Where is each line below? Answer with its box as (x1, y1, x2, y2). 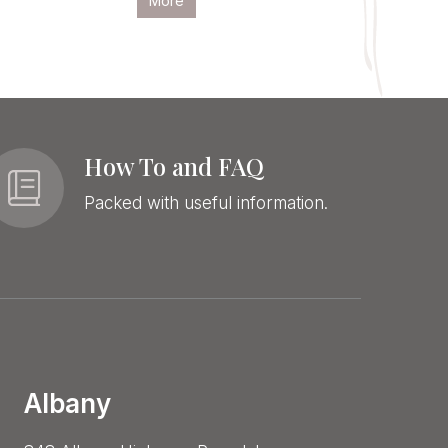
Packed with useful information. (84, 192, 329, 213)
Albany (24, 388, 112, 419)
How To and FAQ (84, 149, 265, 182)
